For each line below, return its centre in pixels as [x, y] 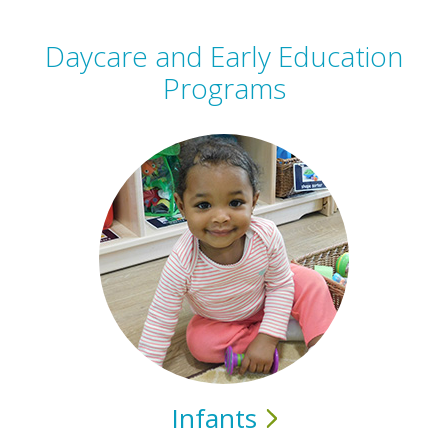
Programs [224, 88]
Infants [213, 418]
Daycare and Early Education [224, 56]
